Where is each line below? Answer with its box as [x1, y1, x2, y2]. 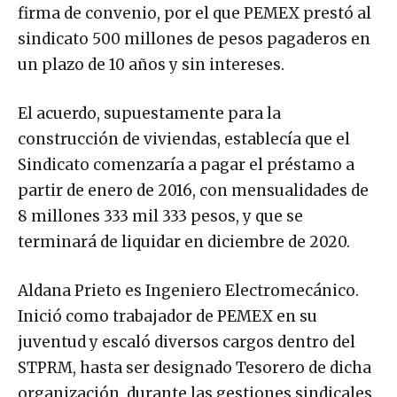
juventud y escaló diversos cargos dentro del [18, 331, 355, 352]
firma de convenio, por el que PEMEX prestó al [18, 3, 371, 23]
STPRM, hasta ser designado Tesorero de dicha [18, 357, 371, 378]
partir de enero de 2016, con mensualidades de [18, 180, 369, 200]
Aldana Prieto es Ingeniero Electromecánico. [18, 280, 359, 300]
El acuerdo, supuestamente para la [18, 103, 281, 123]
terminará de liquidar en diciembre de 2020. [18, 231, 350, 252]
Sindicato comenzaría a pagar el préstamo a [18, 154, 354, 175]
